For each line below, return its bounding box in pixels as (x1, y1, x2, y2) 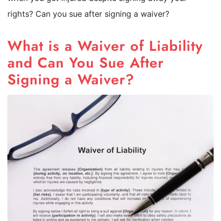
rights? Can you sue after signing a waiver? (7, 8, 169, 19)
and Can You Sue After (7, 52, 164, 73)
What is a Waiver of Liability (7, 35, 203, 56)
